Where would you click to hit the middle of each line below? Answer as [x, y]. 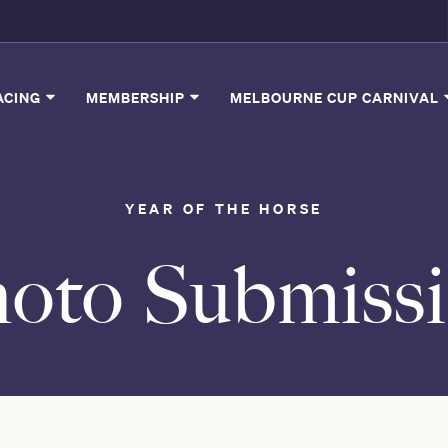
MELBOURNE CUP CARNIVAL [336, 97]
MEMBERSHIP [137, 97]
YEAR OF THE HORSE [224, 208]
